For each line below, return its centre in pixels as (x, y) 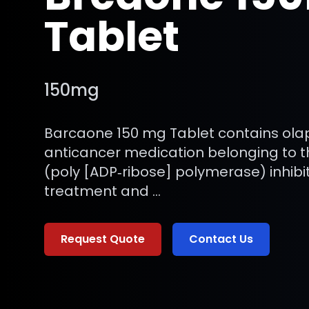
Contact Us (221, 239)
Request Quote (103, 239)
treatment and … (102, 191)
